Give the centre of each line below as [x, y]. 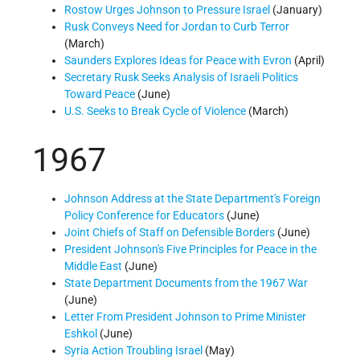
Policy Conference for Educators [144, 215]
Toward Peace [100, 94]
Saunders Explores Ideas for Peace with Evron [178, 61]
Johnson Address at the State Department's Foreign [192, 198]
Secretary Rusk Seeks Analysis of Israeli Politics [181, 78]
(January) [296, 10]
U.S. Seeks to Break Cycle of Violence [155, 111]
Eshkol [81, 333]
